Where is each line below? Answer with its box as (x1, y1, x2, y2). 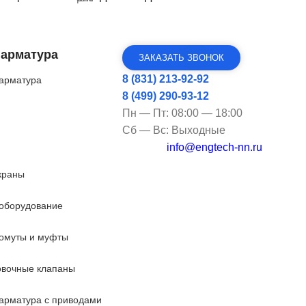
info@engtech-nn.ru (166, 141, 262, 153)
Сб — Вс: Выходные (122, 124, 226, 136)
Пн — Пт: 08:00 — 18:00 (122, 107, 243, 119)
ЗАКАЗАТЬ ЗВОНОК (139, 53, 225, 63)
